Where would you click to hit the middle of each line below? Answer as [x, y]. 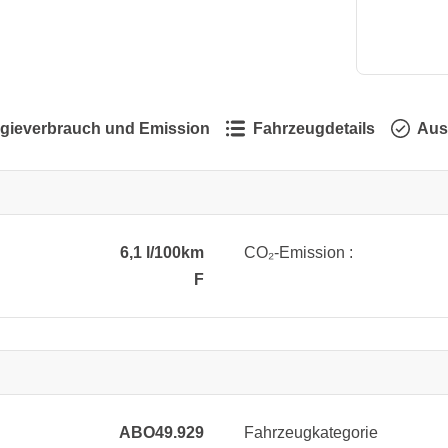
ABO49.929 [161, 432]
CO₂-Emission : [298, 252]
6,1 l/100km [162, 252]
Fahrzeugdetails [314, 128]
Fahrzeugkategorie [311, 432]
